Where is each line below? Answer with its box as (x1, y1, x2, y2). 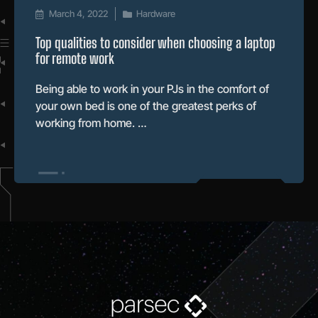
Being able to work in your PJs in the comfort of (35, 81, 269, 96)
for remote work (35, 49, 114, 67)
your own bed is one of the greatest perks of (35, 98, 256, 113)
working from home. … (35, 115, 146, 130)
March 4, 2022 (49, 7, 108, 19)
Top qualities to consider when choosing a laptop (35, 33, 275, 51)
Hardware (136, 7, 175, 19)
